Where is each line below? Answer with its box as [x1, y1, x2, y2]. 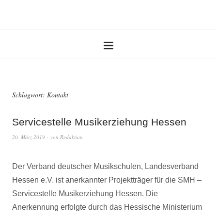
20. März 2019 [12, 133, 45, 140]
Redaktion [60, 133, 83, 140]
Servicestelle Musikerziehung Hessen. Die [12, 189, 158, 198]
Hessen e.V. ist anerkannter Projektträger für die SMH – [12, 176, 201, 184]
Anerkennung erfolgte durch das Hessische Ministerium [12, 203, 202, 211]
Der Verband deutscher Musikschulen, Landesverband [12, 162, 199, 170]
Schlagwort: [12, 90, 47, 99]
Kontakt [47, 90, 68, 99]
